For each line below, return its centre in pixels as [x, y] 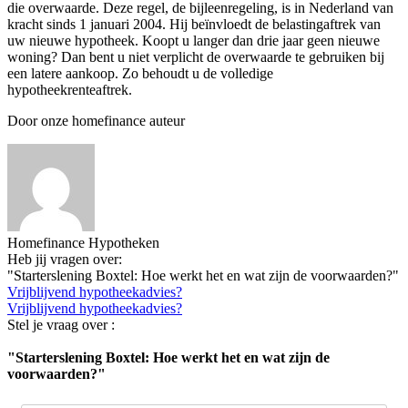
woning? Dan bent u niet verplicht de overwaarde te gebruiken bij [196, 56]
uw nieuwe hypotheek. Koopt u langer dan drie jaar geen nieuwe [194, 40]
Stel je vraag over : [61, 324]
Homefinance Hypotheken [83, 242]
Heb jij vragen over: [65, 259]
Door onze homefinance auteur [96, 120]
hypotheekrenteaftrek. [70, 89]
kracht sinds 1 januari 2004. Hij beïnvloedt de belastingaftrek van [194, 24]
